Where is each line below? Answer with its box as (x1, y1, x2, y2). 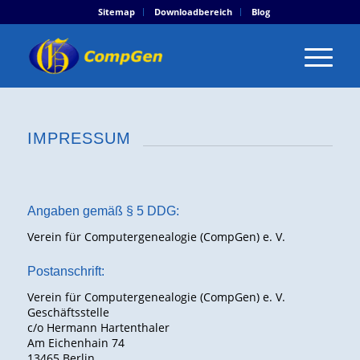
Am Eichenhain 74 (27, 334, 125, 350)
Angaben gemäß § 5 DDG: (27, 204, 179, 219)
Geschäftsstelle (27, 304, 109, 320)
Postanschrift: (27, 264, 104, 279)
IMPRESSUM (27, 129, 131, 147)
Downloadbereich (153, 6, 232, 18)
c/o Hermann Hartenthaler (27, 319, 170, 335)
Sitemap (97, 6, 135, 18)
